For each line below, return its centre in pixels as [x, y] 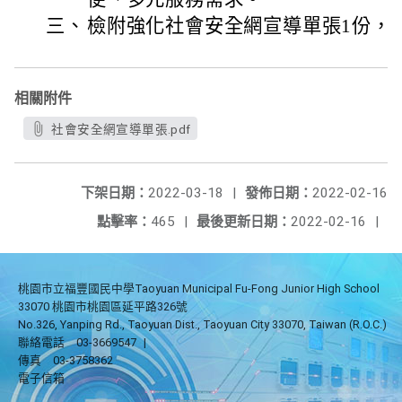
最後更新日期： [244, 222]
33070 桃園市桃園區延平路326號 [103, 306]
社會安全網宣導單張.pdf [121, 129]
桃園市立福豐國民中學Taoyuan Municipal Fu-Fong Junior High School [199, 288]
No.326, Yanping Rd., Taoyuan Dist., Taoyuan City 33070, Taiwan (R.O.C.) [202, 324]
